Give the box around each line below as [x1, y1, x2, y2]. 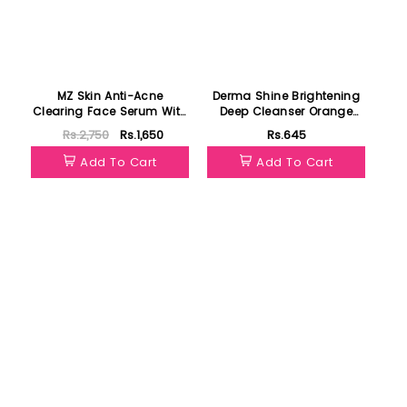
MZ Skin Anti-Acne [56, 88, 105, 104]
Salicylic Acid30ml [55, 119, 165, 135]
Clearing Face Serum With [32, 104, 120, 120]
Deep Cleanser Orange [220, 104, 353, 120]
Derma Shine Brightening [213, 88, 361, 104]
